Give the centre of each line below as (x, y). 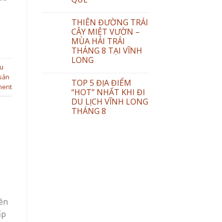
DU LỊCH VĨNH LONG (110, 101)
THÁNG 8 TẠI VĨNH (107, 50)
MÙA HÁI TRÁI (98, 41)
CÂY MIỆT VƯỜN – (105, 31)
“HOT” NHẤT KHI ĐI (108, 92)
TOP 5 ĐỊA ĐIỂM (101, 83)
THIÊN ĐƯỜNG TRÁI (110, 22)
